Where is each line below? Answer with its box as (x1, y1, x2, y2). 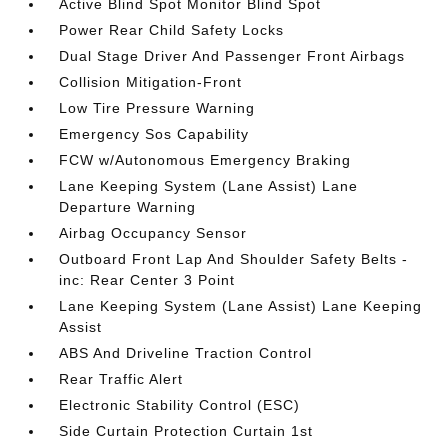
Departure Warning (59, 198, 197, 215)
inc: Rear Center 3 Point (59, 271, 236, 288)
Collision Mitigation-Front (59, 73, 243, 90)
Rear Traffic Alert (59, 370, 184, 387)
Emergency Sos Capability (59, 125, 250, 142)
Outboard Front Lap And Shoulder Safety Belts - (59, 250, 409, 267)
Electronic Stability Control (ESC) (59, 396, 301, 413)
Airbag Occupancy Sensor (59, 224, 248, 241)
